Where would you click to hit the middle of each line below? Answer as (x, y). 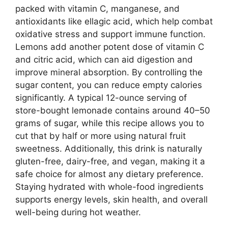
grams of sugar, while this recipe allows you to (110, 123)
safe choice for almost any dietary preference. (109, 174)
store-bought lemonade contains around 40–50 (113, 111)
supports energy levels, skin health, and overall (111, 200)
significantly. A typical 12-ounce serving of (101, 98)
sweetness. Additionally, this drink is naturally (109, 149)
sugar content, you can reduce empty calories (109, 85)
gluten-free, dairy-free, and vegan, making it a (110, 162)
